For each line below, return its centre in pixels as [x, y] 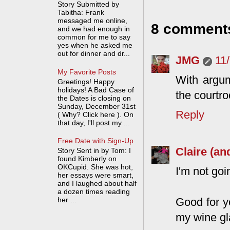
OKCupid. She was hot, [95, 167]
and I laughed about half [97, 183]
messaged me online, [93, 21]
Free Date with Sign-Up [96, 141]
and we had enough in [94, 29]
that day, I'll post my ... [94, 122]
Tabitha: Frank [81, 13]
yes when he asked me [95, 45]
